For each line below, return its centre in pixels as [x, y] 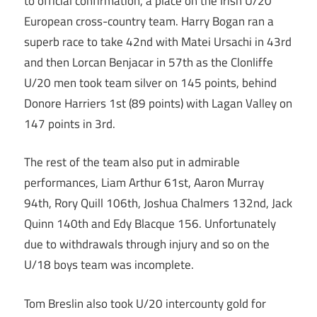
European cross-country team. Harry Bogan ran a [149, 21]
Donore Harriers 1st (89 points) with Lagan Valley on [158, 103]
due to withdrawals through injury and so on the [147, 244]
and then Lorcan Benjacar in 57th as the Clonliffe [149, 62]
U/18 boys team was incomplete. [109, 265]
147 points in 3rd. [70, 123]
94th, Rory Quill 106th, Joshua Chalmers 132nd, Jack [158, 203]
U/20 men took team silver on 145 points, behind [150, 82]
